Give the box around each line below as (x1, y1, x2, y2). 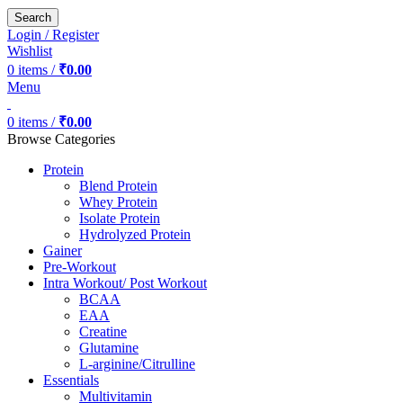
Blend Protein (79, 178, 157, 193)
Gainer (43, 243, 82, 258)
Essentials (43, 372, 99, 388)
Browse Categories (7, 131, 115, 147)
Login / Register (7, 27, 99, 42)
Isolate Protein (79, 210, 160, 226)
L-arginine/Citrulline (79, 356, 195, 372)
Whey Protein (79, 194, 157, 210)
